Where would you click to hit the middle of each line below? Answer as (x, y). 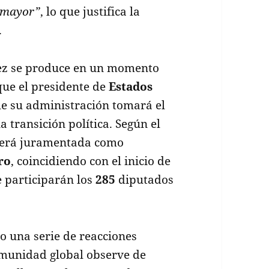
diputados (145, 179)
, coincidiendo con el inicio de (91, 161)
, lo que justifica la (90, 11)
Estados (131, 86)
